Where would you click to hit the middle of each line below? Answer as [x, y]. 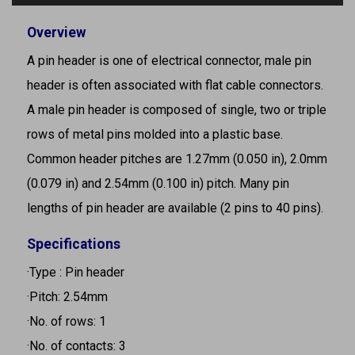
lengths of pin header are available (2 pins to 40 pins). [175, 208]
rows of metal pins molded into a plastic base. [155, 134]
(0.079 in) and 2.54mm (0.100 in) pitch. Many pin [158, 183]
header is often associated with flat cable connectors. [175, 85]
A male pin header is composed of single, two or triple [177, 109]
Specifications [74, 244]
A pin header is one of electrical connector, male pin [169, 60]
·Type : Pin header [76, 272]
